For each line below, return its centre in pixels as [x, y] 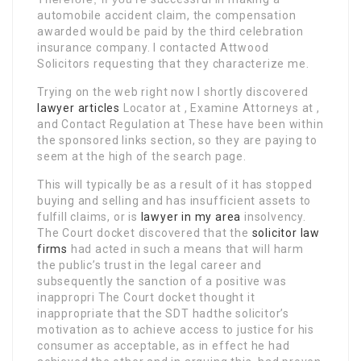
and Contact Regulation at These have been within [180, 124]
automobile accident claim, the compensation [167, 15]
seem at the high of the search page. [142, 156]
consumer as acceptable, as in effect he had [164, 345]
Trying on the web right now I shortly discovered [173, 91]
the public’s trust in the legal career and [149, 265]
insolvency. [274, 216]
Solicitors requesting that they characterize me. [173, 63]
